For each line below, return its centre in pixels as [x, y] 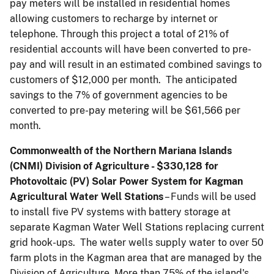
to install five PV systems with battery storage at [120, 212]
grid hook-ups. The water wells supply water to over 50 [137, 242]
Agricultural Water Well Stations [87, 196]
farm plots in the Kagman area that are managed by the [136, 257]
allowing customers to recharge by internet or [114, 18]
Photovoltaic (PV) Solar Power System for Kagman [126, 181]
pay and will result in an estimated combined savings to [136, 64]
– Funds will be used [210, 196]
